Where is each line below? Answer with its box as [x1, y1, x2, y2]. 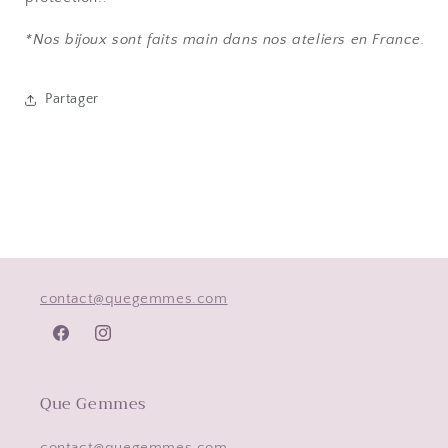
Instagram [92, 335, 158, 352]
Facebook [50, 335, 113, 352]
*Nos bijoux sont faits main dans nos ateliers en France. [25, 30, 425, 48]
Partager [45, 91, 99, 108]
